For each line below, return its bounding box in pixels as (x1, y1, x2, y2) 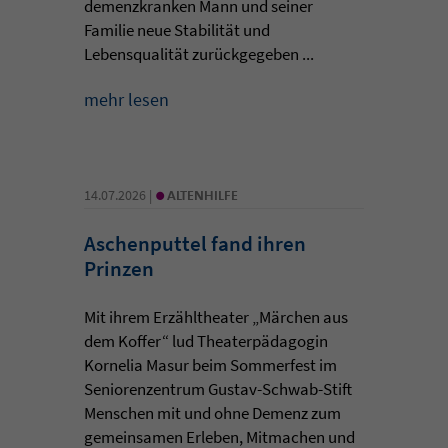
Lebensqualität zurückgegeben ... (84, 42, 314, 65)
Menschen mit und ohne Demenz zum (84, 401, 341, 424)
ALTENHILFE (167, 185, 238, 204)
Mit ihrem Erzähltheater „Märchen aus (84, 305, 348, 328)
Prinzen (84, 254, 154, 282)
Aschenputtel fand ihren (84, 229, 306, 257)
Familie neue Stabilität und (84, 18, 270, 41)
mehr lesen (84, 87, 169, 111)
